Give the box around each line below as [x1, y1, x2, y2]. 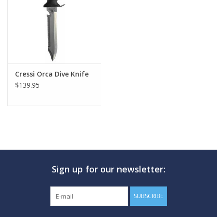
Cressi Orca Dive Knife [15, 69, 89, 79]
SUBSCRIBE [133, 192, 163, 201]
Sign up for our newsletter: [52, 163, 165, 175]
